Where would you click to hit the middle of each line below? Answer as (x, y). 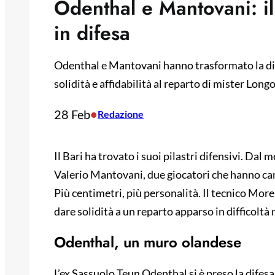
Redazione (121, 114)
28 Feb (72, 114)
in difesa (92, 33)
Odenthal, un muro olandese (148, 242)
